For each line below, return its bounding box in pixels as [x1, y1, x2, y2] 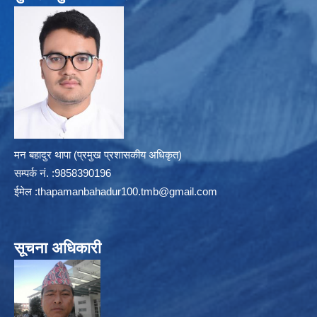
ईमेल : [14, 185, 38, 197]
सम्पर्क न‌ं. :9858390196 [14, 166, 111, 179]
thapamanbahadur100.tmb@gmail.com [38, 185, 217, 197]
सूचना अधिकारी [14, 238, 101, 257]
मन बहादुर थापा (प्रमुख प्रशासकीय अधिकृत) [14, 148, 182, 161]
